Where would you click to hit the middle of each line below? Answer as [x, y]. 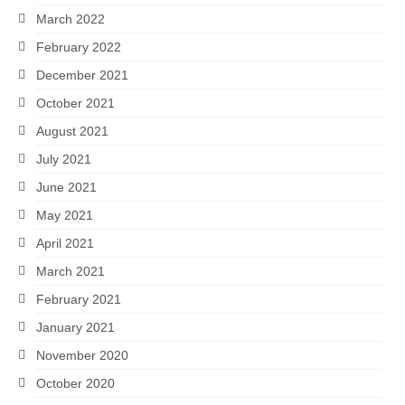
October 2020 [75, 384]
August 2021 [72, 132]
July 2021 [64, 160]
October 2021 [75, 104]
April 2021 [65, 244]
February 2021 [79, 300]
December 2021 [82, 75]
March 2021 [71, 272]
